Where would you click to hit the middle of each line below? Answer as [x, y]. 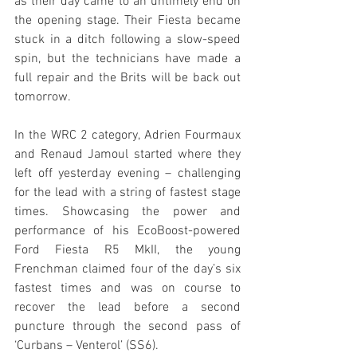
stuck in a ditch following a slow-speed [127, 40]
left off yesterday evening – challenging [127, 174]
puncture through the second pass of [127, 327]
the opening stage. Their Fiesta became [127, 21]
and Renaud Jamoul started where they [127, 155]
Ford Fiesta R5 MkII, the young [127, 250]
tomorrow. [43, 97]
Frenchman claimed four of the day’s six [127, 269]
